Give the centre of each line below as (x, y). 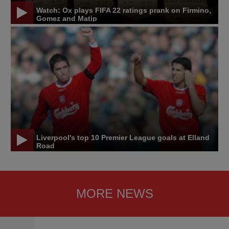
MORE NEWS (114, 194)
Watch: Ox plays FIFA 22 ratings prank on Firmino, (124, 10)
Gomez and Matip (67, 19)
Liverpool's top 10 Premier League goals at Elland (123, 138)
